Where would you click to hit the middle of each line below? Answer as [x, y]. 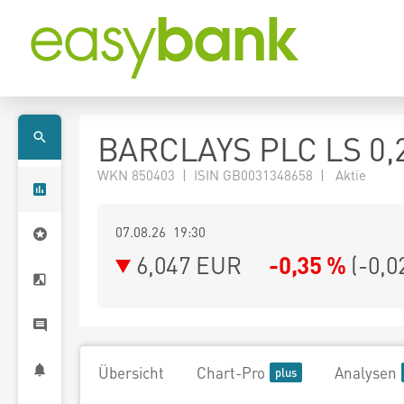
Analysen [366, 372]
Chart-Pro [231, 372]
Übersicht [131, 372]
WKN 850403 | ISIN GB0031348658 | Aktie [232, 175]
